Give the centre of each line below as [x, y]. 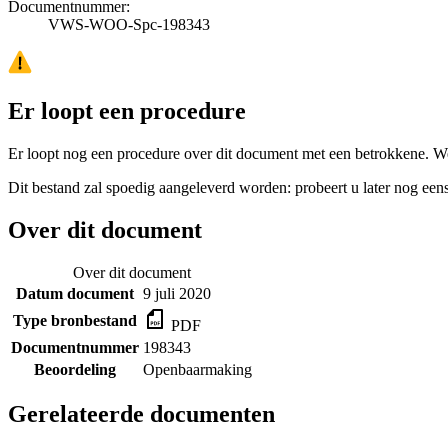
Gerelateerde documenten [141, 414]
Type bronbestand [75, 320]
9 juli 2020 [177, 293]
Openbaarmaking [197, 369]
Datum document [75, 293]
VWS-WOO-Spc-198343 [129, 24]
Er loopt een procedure [127, 110]
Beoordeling [75, 369]
